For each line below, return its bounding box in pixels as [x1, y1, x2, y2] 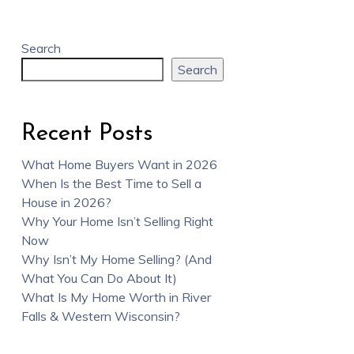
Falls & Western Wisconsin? [21, 307, 180, 324]
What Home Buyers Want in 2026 [21, 156, 217, 172]
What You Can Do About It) [21, 269, 177, 286]
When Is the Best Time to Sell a [21, 175, 201, 191]
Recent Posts [21, 121, 153, 146]
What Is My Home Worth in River [21, 288, 211, 305]
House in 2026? [21, 194, 111, 210]
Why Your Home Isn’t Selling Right [21, 213, 213, 229]
